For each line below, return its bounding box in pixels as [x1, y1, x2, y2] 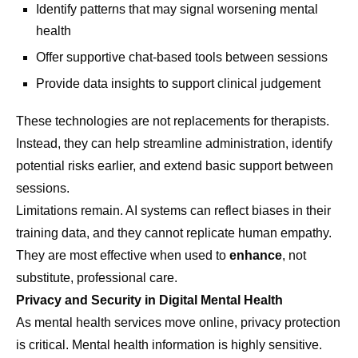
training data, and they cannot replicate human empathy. [16, 226, 332, 241]
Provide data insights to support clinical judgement [36, 77, 320, 91]
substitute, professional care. [16, 271, 177, 285]
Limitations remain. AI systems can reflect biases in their [16, 204, 331, 218]
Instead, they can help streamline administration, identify [16, 137, 332, 151]
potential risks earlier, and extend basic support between [16, 159, 333, 173]
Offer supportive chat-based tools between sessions [36, 50, 328, 65]
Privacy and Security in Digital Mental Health [16, 293, 283, 308]
